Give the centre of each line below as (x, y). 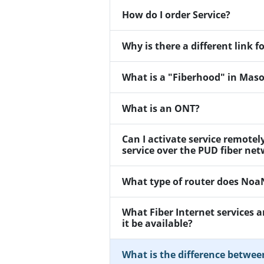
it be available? (157, 223)
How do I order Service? (176, 14)
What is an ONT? (161, 108)
